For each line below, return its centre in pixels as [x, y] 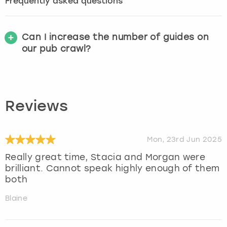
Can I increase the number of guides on [116, 37]
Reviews [36, 107]
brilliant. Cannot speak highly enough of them [112, 168]
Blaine [16, 198]
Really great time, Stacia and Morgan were [105, 157]
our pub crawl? [56, 48]
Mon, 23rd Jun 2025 [184, 139]
